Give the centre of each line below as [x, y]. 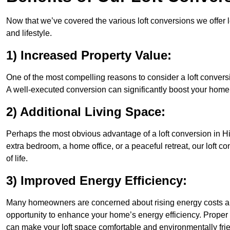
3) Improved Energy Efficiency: [97, 181]
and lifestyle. [29, 33]
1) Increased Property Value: [89, 55]
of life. [17, 159]
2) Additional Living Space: [86, 112]
